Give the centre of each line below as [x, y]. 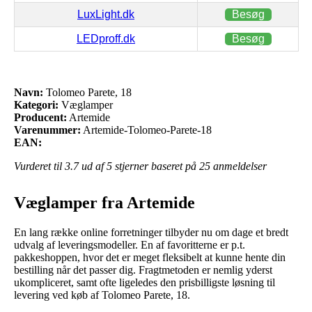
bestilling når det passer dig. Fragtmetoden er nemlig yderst [143, 270]
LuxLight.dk [106, 15]
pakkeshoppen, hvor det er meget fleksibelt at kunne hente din [150, 258]
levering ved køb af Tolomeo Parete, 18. [102, 295]
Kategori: [36, 105]
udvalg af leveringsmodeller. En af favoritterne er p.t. [130, 245]
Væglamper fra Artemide [104, 203]
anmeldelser [239, 166]
